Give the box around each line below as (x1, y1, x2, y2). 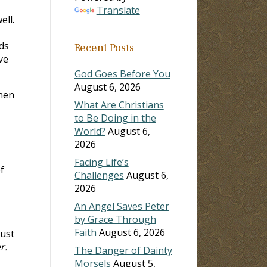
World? (74, 124, 105, 138)
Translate (96, 3, 140, 17)
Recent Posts (74, 41, 134, 55)
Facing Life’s (74, 155, 129, 169)
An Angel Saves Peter (74, 199, 169, 213)
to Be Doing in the (74, 111, 156, 125)
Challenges (74, 168, 124, 182)
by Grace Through (74, 212, 156, 226)
